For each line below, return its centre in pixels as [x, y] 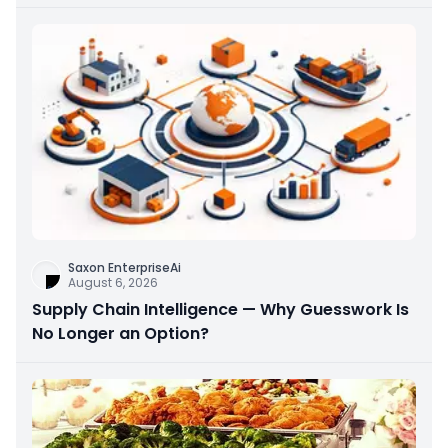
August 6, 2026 [113, 282]
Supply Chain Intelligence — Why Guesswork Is [220, 309]
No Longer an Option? [120, 333]
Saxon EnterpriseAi [124, 267]
